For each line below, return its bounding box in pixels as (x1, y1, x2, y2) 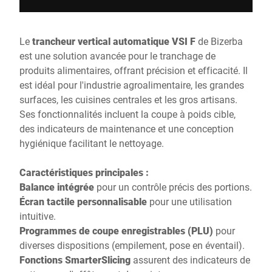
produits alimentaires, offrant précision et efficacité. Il (19, 64, 248, 76)
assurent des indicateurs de (131, 253, 250, 266)
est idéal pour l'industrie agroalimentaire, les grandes (19, 78, 244, 91)
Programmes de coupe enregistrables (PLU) (19, 224, 213, 237)
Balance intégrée (19, 180, 94, 193)
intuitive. (19, 209, 56, 222)
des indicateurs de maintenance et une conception (19, 122, 234, 135)
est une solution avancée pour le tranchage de (19, 49, 216, 62)
